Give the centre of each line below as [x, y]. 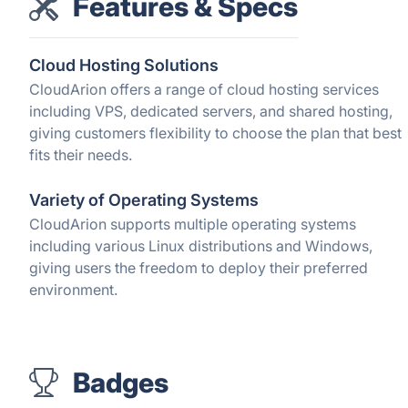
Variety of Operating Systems [144, 200]
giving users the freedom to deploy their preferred [199, 268]
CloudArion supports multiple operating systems [193, 224]
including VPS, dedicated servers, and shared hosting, [211, 111]
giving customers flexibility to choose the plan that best [215, 133]
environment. [73, 290]
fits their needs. [81, 155]
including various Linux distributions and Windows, [201, 246]
